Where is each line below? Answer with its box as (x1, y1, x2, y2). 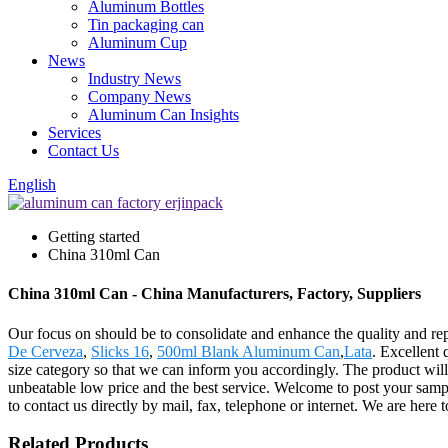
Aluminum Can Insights (88, 106, 239, 123)
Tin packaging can (88, 16, 204, 33)
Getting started (48, 228, 140, 245)
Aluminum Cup (88, 34, 187, 51)
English (8, 176, 56, 193)
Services (48, 124, 101, 141)
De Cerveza (8, 342, 83, 360)
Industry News (88, 70, 181, 87)
